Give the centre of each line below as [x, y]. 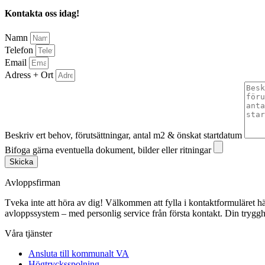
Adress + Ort [30, 75]
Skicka [21, 161]
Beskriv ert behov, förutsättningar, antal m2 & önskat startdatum [125, 135]
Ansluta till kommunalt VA [79, 253]
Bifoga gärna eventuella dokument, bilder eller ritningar [109, 150]
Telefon [20, 50]
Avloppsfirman [33, 182]
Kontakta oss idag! [42, 14]
